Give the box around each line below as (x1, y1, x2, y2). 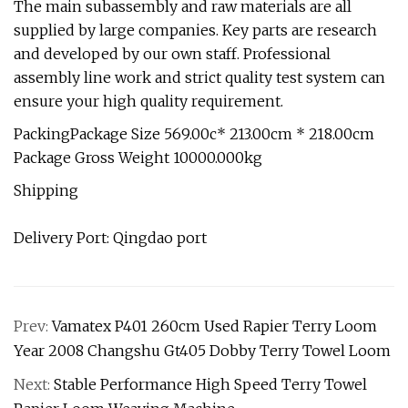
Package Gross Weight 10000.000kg (14, 148, 262, 167)
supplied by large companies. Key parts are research (14, 21, 377, 39)
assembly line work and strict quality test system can (14, 68, 385, 87)
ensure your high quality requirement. (14, 92, 283, 110)
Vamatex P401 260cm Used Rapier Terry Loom (52, 317, 377, 335)
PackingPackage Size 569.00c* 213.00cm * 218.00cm (14, 125, 374, 143)
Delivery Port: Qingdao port (14, 229, 207, 247)
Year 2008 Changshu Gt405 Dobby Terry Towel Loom (14, 342, 391, 360)
